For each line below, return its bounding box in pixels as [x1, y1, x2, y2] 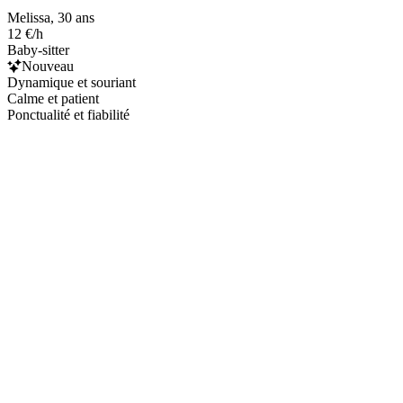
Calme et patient [7, 90, 99, 106]
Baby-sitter [7, 41, 69, 58]
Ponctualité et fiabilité [7, 106, 130, 122]
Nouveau [22, 58, 74, 74]
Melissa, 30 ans [7, 9, 94, 25]
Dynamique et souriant [7, 74, 136, 90]
